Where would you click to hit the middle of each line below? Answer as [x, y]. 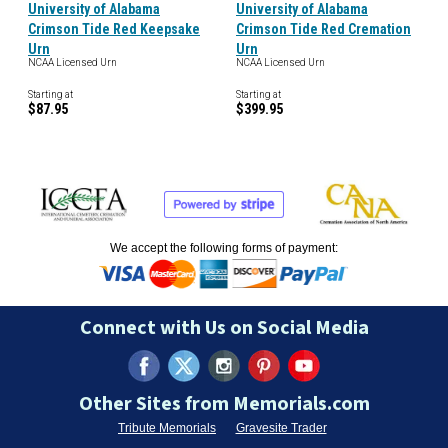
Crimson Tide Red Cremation [323, 29]
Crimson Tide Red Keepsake [114, 29]
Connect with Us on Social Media [224, 328]
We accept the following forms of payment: [224, 248]
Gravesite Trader [281, 428]
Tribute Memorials [167, 428]
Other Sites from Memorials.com [224, 404]
